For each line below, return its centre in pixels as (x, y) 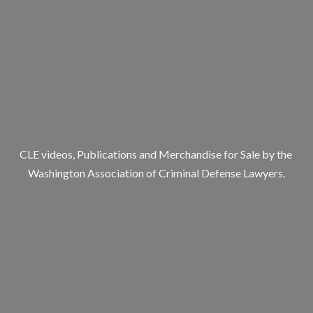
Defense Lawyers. (243, 173)
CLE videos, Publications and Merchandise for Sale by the (156, 154)
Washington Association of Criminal (115, 173)
